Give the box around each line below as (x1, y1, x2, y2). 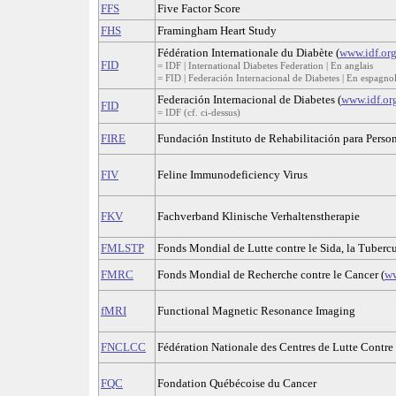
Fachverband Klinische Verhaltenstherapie (157, 209, 360, 224)
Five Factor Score (157, 2, 240, 16)
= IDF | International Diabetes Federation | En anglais (157, 60, 373, 72)
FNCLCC (101, 340, 146, 354)
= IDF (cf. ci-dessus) (157, 107, 240, 118)
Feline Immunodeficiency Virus (157, 168, 308, 182)
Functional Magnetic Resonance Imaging (157, 304, 355, 318)
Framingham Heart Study (157, 24, 277, 38)
